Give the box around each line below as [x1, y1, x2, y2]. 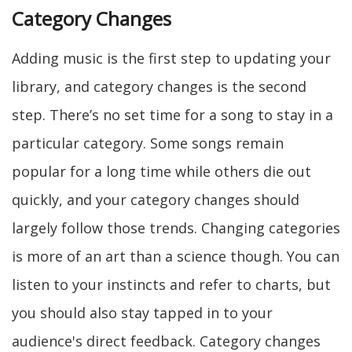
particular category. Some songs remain [12, 134, 284, 152]
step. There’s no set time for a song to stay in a [12, 105, 333, 124]
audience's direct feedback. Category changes [12, 332, 321, 350]
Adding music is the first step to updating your [12, 49, 331, 68]
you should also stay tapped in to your [12, 303, 273, 322]
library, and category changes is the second [12, 77, 306, 96]
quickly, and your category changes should [12, 190, 299, 209]
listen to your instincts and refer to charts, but [12, 275, 331, 294]
